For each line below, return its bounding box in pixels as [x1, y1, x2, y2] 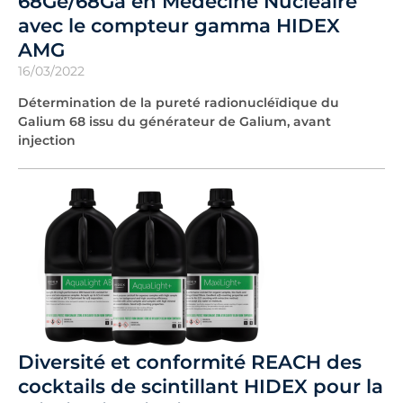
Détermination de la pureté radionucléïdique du [18, 94, 339, 111]
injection [18, 131, 76, 148]
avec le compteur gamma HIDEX [18, 13, 340, 37]
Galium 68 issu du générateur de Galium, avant [18, 112, 331, 130]
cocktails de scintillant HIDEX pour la [18, 373, 383, 398]
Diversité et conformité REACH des [18, 349, 362, 373]
